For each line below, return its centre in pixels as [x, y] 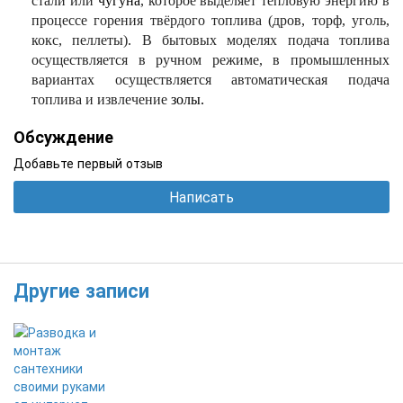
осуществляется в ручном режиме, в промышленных [210, 59]
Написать [201, 196]
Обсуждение [63, 136]
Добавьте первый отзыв [88, 162]
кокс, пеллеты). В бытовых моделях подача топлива [210, 40]
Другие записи [81, 290]
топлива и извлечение [101, 99]
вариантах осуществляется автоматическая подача [210, 79]
